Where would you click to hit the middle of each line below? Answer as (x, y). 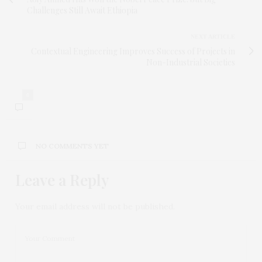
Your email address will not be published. (95, 207)
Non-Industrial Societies (191, 63)
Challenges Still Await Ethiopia (82, 11)
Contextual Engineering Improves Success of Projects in (133, 51)
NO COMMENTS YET (72, 146)
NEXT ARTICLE (213, 37)
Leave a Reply (62, 180)
